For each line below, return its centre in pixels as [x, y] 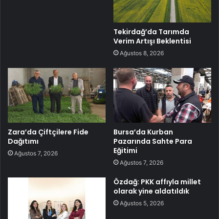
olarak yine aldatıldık [151, 191]
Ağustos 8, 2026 [142, 53]
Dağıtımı [23, 142]
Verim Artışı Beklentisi [152, 41]
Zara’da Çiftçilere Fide [48, 132]
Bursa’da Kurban [143, 132]
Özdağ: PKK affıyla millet [157, 182]
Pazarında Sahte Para [153, 142]
